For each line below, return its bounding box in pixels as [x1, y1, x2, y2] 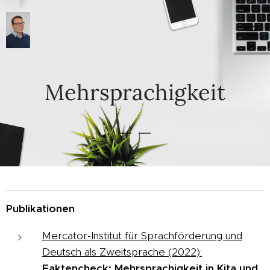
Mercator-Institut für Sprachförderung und [42, 229, 242, 242]
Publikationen [6, 202, 75, 215]
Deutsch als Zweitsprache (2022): [42, 245, 202, 259]
